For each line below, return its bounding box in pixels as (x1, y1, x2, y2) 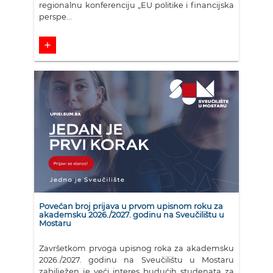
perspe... (39, 12, 73, 21)
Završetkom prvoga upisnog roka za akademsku (39, 243, 234, 253)
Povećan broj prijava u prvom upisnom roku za (39, 201, 224, 211)
